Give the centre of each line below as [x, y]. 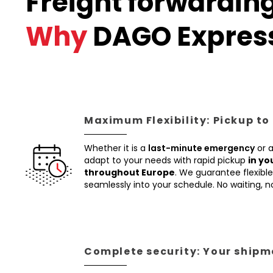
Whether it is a [116, 148]
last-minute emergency [201, 148]
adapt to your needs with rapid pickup [166, 160]
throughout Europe [129, 172]
